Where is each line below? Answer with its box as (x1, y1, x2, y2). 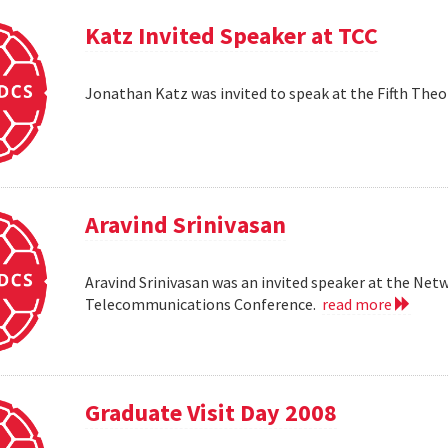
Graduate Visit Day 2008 (85, 397, 338, 429)
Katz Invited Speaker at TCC (85, 19, 379, 51)
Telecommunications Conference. (85, 293, 323, 314)
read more (322, 293, 396, 314)
